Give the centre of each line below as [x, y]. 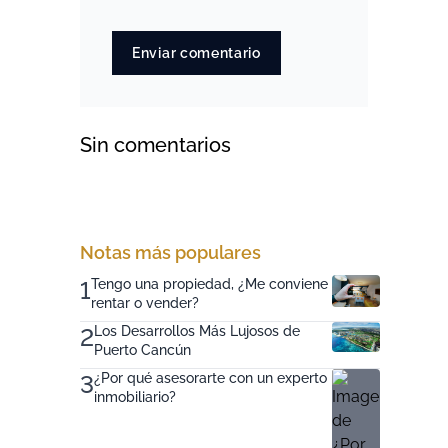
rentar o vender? [145, 303]
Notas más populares [170, 252]
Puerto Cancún [142, 350]
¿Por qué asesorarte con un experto [210, 378]
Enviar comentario [196, 53]
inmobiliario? [135, 397]
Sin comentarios [155, 145]
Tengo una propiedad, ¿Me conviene [209, 284]
